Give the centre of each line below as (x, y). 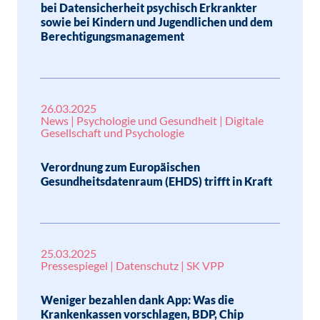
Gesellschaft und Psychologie (112, 132)
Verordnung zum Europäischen (120, 167)
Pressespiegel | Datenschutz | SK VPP (132, 265)
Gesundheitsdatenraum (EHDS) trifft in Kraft (156, 181)
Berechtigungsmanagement (112, 36)
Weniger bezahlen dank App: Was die (137, 300)
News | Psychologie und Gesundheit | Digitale (152, 120)
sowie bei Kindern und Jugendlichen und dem (157, 22)
